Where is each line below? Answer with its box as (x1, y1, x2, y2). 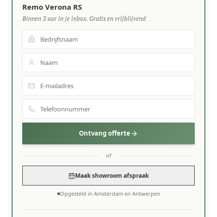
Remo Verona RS (22, 2, 82, 12)
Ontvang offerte (79, 129, 130, 138)
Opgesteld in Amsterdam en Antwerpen (60, 190, 160, 197)
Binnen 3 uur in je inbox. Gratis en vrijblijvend (22, 14, 146, 23)
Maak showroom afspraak (75, 171, 149, 180)
